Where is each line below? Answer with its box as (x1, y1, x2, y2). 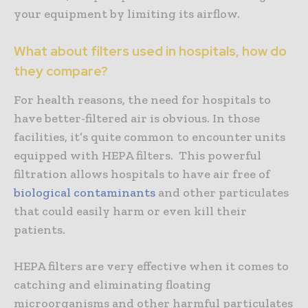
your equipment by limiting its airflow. (14, 6, 240, 22)
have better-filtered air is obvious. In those (14, 111, 260, 126)
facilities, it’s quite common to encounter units (14, 129, 285, 145)
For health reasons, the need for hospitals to (14, 92, 271, 108)
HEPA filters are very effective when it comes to (14, 258, 289, 274)
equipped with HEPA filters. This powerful (14, 148, 261, 164)
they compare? (14, 63, 108, 80)
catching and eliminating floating (14, 277, 211, 293)
